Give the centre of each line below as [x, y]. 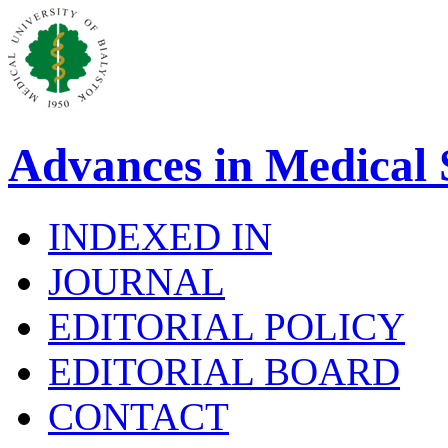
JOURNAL [136, 281]
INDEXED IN [160, 236]
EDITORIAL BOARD [224, 371]
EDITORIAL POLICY [226, 326]
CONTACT [138, 416]
